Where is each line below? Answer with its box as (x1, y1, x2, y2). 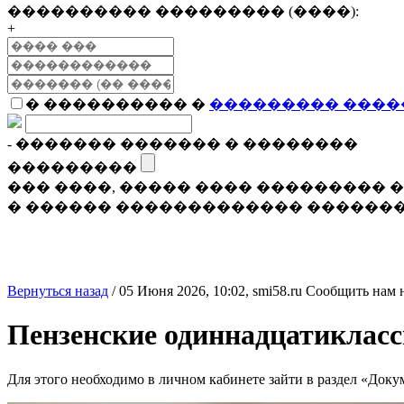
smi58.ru (252, 283, 302, 298)
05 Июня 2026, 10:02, (119, 283, 252, 298)
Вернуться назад (7, 283, 108, 298)
